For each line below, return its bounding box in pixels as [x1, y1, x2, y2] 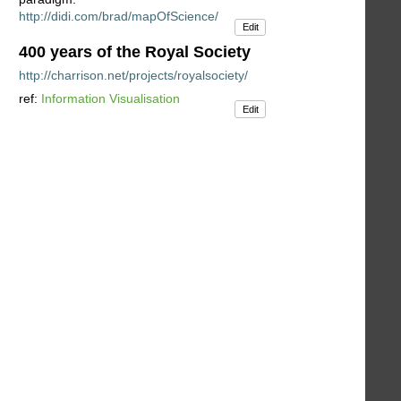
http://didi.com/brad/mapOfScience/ [19, 9, 218, 24]
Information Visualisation [41, 90, 180, 106]
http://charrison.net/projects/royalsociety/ [19, 67, 248, 82]
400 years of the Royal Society [19, 42, 251, 61]
